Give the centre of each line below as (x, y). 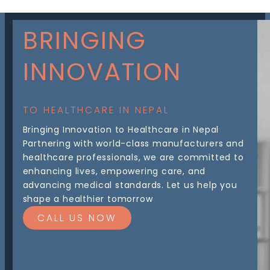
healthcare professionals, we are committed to (133, 158)
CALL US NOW (77, 218)
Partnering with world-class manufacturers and (133, 144)
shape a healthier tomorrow (88, 199)
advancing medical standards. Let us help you (130, 185)
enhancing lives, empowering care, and (114, 171)
